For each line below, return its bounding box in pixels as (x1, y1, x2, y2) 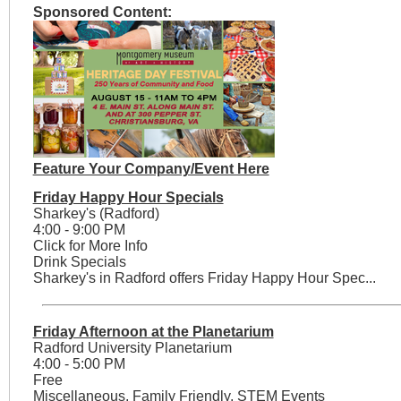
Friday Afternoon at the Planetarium (32, 324, 274, 340)
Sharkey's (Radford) (32, 206, 159, 222)
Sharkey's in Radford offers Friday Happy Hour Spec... (32, 270, 376, 286)
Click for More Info (32, 238, 148, 254)
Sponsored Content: (32, 4, 172, 21)
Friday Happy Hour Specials (32, 190, 224, 206)
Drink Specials (32, 254, 126, 270)
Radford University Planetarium (32, 340, 232, 356)
